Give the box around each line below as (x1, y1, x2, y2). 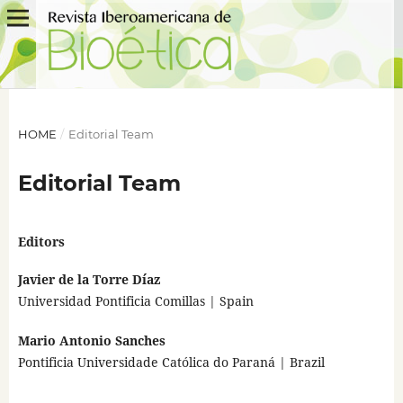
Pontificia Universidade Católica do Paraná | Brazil (17, 354, 325, 371)
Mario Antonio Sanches (17, 332, 166, 349)
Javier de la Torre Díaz (17, 270, 160, 288)
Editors (17, 232, 65, 250)
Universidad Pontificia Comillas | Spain (17, 291, 254, 309)
